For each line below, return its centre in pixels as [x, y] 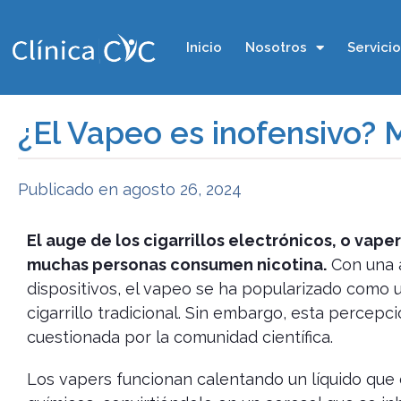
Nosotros [276, 47]
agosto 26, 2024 [182, 189]
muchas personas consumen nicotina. [177, 264]
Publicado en [68, 189]
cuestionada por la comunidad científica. [180, 337]
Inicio [204, 47]
